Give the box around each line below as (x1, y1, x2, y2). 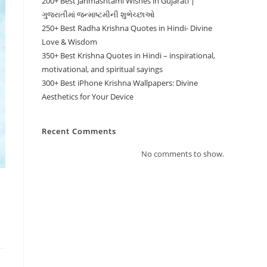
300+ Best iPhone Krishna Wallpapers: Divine (42, 77, 198, 88)
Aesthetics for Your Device (42, 91, 133, 102)
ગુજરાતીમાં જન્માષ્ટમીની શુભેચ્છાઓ (42, 9, 155, 20)
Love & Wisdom (42, 36, 97, 47)
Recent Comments (42, 126, 116, 136)
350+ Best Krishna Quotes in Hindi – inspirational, (42, 50, 215, 61)
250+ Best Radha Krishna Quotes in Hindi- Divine (42, 23, 212, 33)
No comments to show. (141, 148, 224, 159)
